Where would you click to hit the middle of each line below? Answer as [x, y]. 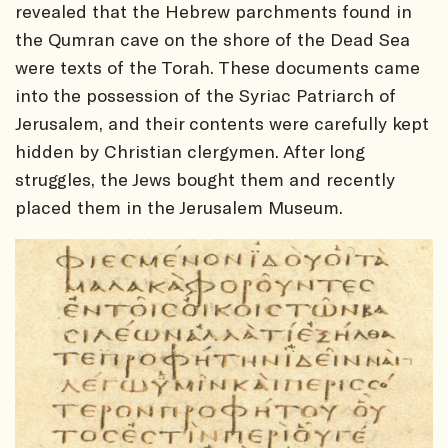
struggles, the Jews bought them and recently [205, 179]
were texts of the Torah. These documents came [217, 67]
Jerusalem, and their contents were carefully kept [222, 123]
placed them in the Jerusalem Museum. [179, 207]
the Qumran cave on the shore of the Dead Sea [212, 39]
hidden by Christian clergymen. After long [190, 151]
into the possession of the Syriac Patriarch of [205, 95]
